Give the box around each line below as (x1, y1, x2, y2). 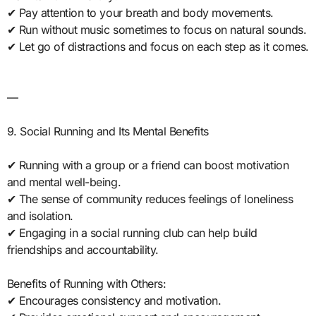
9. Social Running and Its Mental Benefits (6, 123, 209, 138)
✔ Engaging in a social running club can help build (6, 225, 257, 240)
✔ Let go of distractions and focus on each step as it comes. (6, 39, 309, 54)
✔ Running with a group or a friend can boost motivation (6, 157, 289, 172)
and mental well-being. (6, 174, 121, 189)
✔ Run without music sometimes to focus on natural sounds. (6, 22, 307, 37)
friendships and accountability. (6, 242, 159, 257)
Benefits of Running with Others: (6, 276, 166, 291)
